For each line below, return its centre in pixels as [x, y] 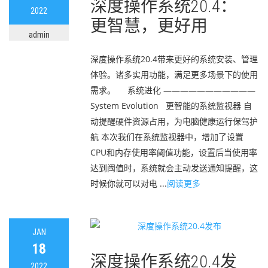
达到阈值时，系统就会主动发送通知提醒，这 [174, 168]
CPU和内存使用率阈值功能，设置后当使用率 [174, 152]
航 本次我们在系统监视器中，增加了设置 [167, 137]
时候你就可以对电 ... [129, 183]
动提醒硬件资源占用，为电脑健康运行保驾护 [174, 121]
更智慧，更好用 [149, 26]
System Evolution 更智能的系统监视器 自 [171, 106]
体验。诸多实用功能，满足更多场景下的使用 [174, 74]
